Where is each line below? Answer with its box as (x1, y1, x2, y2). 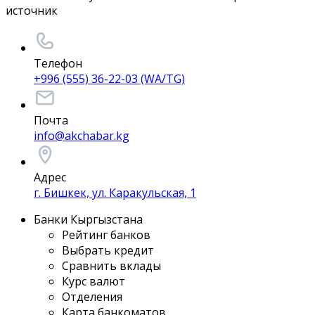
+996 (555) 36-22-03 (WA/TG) (34, 71, 185, 87)
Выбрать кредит (62, 243, 154, 259)
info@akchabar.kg (34, 128, 129, 144)
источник (6, 3, 58, 19)
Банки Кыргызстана (34, 212, 143, 228)
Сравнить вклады (62, 258, 161, 274)
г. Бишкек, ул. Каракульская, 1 (34, 185, 196, 201)
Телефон (34, 56, 82, 72)
